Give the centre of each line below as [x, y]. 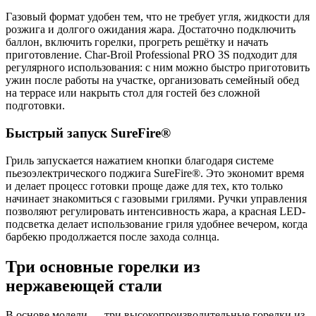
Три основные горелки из [103, 266]
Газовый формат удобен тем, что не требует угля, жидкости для [158, 17]
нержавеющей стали [84, 285]
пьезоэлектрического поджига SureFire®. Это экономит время [155, 173]
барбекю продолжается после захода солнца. [113, 236]
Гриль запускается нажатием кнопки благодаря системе [140, 160]
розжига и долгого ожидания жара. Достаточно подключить [151, 30]
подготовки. [35, 106]
